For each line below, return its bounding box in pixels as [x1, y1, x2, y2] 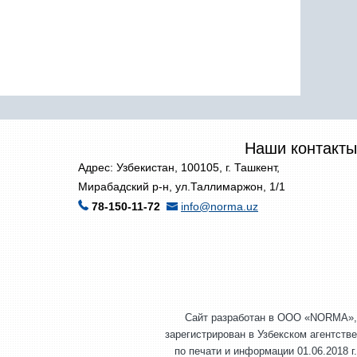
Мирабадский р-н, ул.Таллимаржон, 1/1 [78, 180, 285, 193]
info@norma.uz [181, 200, 258, 213]
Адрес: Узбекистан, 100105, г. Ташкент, [78, 161, 280, 174]
